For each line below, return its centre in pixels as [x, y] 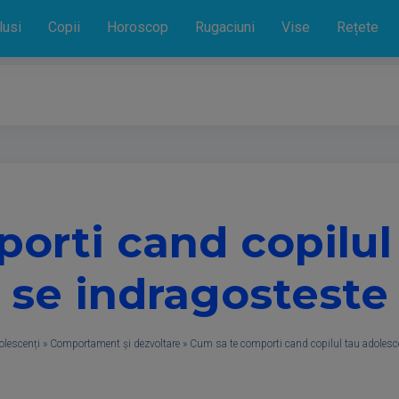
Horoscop [138, 27]
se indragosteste [199, 294]
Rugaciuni [225, 27]
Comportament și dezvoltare [115, 344]
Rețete [358, 27]
